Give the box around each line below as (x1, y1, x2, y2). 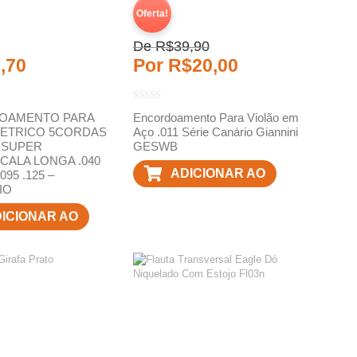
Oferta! (135, 8, 168, 20)
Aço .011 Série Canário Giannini (132, 125, 298, 139)
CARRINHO (169, 193, 240, 207)
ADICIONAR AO (170, 166, 265, 180)
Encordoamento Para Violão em (132, 111, 299, 125)
